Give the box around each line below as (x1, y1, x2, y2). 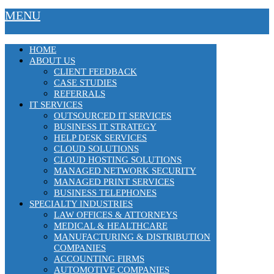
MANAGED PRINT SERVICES (54, 176, 174, 187)
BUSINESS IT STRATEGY (54, 121, 157, 131)
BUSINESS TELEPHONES (54, 187, 157, 198)
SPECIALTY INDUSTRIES (29, 198, 133, 209)
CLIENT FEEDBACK (54, 66, 137, 76)
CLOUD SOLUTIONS (54, 143, 139, 154)
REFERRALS (54, 88, 105, 98)
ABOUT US (29, 55, 75, 65)
